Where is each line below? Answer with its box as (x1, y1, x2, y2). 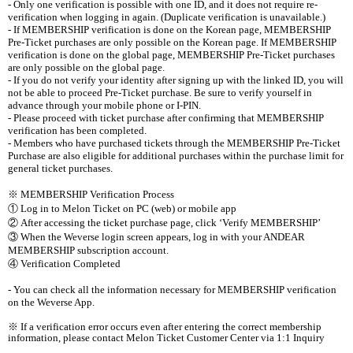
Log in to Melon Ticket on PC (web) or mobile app (18, 202, 236, 214)
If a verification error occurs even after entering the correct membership (18, 320, 321, 333)
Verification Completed (18, 257, 121, 269)
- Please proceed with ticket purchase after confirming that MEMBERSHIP (8, 111, 324, 124)
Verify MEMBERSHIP (222, 216, 318, 229)
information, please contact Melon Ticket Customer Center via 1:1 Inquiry (8, 331, 325, 344)
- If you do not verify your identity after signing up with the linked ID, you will (8, 73, 344, 86)
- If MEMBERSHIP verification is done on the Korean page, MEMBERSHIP (8, 23, 331, 35)
